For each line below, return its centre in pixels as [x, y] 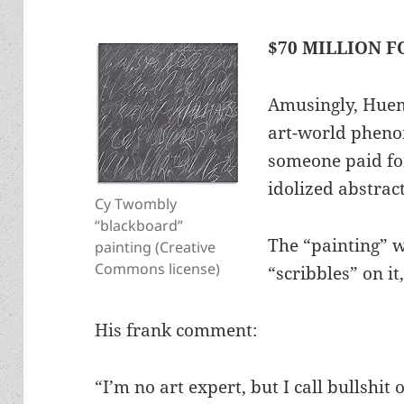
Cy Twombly [136, 203]
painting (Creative [156, 247]
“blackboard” [139, 225]
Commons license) [158, 268]
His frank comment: [176, 330]
